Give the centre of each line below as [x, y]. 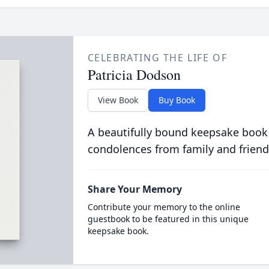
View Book [118, 100]
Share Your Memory [134, 189]
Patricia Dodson [134, 74]
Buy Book [177, 100]
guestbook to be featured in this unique [168, 219]
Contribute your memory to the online [164, 207]
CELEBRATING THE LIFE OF [157, 58]
